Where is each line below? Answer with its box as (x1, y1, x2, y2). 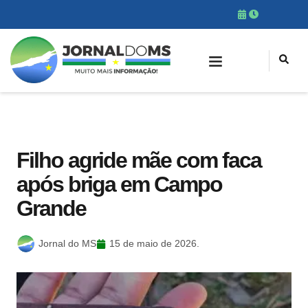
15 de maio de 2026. (109, 238, 199, 249)
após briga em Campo (16, 172, 222, 197)
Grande (16, 196, 86, 221)
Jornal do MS (38, 238, 96, 249)
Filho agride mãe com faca (16, 148, 261, 173)
